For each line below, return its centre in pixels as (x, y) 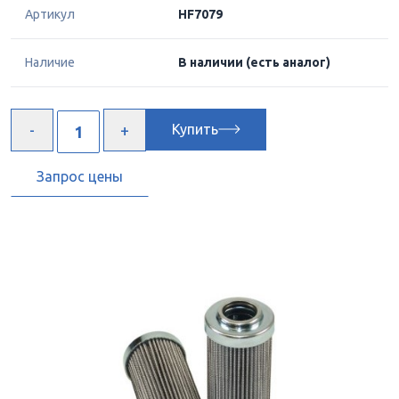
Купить (195, 130)
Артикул (50, 14)
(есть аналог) (288, 62)
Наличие (50, 62)
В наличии (212, 62)
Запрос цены (80, 176)
